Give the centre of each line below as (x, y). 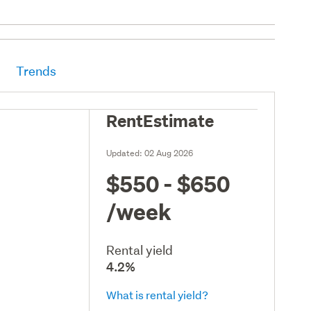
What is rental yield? (158, 294)
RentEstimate (160, 120)
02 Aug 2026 (169, 153)
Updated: (126, 153)
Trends (36, 71)
